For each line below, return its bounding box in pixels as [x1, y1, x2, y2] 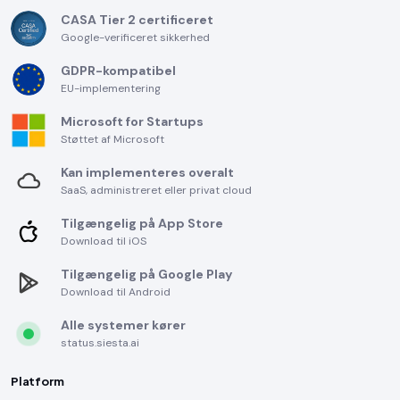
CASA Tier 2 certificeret [61, 12, 213, 28]
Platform [11, 374, 64, 388]
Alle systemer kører [61, 317, 186, 333]
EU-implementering [61, 81, 161, 96]
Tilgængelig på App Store [61, 215, 223, 231]
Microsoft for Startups [61, 113, 204, 129]
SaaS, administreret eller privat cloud [61, 183, 252, 197]
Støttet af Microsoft [61, 132, 164, 146]
